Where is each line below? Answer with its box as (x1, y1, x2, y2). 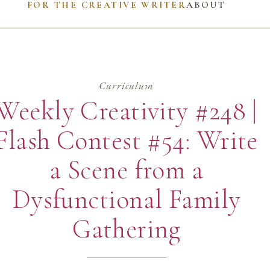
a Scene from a (49, 153, 204, 186)
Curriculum (99, 78, 154, 93)
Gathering (72, 212, 181, 245)
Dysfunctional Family (11, 183, 241, 216)
